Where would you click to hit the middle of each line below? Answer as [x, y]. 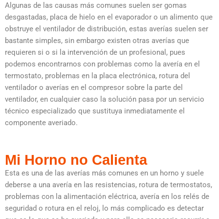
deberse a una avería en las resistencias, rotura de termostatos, [109, 185]
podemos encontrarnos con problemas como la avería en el [102, 64]
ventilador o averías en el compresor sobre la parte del [94, 88]
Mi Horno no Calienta [76, 160]
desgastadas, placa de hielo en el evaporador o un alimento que [109, 17]
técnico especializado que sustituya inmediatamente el [95, 111]
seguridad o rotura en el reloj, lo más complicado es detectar [104, 208]
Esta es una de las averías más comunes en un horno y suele [104, 173]
